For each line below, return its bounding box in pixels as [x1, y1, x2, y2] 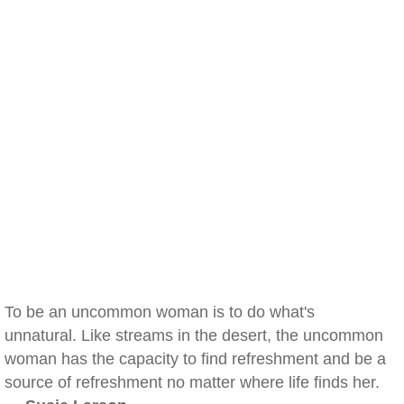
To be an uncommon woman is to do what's [5, 303, 315, 321]
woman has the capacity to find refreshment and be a [5, 350, 386, 368]
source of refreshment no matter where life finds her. [5, 373, 380, 391]
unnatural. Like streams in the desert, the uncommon [5, 326, 383, 344]
